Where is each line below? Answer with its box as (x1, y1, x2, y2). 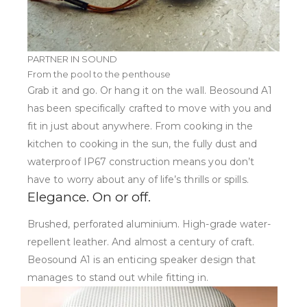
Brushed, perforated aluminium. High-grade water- (27, 218, 271, 231)
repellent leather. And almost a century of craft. (27, 236, 255, 249)
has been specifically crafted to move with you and (27, 102, 272, 115)
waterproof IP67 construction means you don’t (27, 156, 255, 169)
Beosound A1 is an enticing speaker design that (27, 254, 256, 267)
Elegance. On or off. (27, 189, 151, 206)
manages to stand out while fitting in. (27, 271, 208, 284)
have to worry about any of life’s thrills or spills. (27, 173, 249, 186)
